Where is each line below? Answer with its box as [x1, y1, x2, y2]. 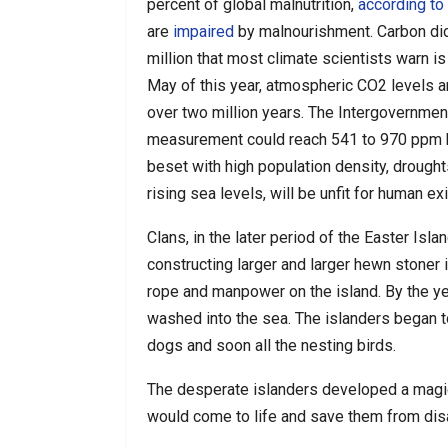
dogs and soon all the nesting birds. [147, 335, 396, 355]
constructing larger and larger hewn [147, 254, 391, 274]
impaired [173, 21, 234, 41]
